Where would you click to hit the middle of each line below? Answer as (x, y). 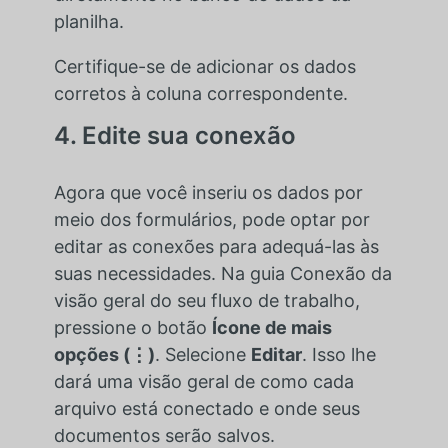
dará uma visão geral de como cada (203, 381)
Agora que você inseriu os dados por (208, 192)
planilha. (88, 21)
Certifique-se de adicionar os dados (204, 66)
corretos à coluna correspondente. (200, 93)
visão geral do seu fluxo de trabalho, (206, 300)
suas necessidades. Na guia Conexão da (222, 273)
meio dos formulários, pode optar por (211, 219)
